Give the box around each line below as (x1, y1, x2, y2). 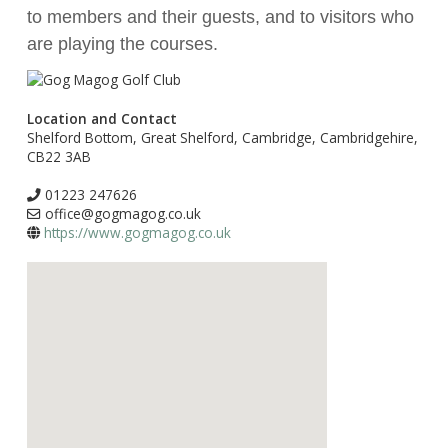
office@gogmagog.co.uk (41, 204, 202, 224)
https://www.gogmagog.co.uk (44, 223, 232, 243)
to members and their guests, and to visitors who (27, 6, 415, 27)
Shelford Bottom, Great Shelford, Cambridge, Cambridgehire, (27, 128, 419, 148)
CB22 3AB (27, 147, 92, 167)
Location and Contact (27, 109, 178, 129)
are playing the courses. (27, 33, 219, 54)
